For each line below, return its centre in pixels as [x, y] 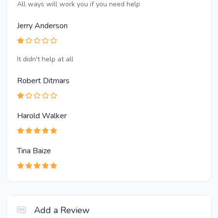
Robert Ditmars [43, 81]
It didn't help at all [45, 59]
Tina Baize [34, 151]
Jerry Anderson [42, 26]
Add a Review [62, 210]
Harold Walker [42, 116]
